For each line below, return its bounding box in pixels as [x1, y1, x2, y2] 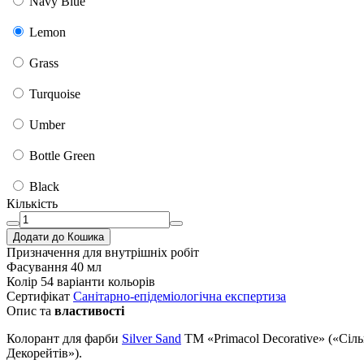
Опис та [6, 303, 54, 318]
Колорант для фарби [6, 331, 122, 345]
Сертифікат [6, 288, 70, 303]
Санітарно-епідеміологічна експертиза [73, 288, 286, 303]
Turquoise [29, 86, 80, 101]
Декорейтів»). [6, 345, 82, 360]
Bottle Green [29, 148, 95, 162]
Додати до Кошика [13, 230, 104, 243]
